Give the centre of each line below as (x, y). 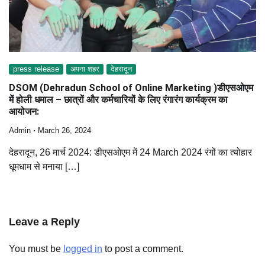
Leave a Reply (44, 222)
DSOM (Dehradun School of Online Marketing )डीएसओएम (131, 88)
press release (36, 69)
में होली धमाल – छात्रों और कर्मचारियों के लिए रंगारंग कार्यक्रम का (118, 100)
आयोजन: (24, 112)
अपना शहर (85, 69)
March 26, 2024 (64, 131)
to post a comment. (143, 249)
